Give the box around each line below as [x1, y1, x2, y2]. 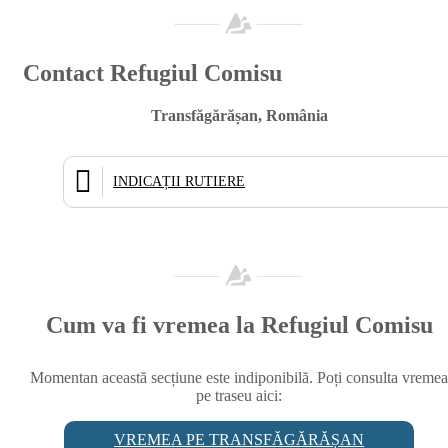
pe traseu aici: [196, 386, 282, 404]
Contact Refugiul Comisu [23, 59, 282, 86]
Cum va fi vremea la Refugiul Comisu [45, 311, 433, 338]
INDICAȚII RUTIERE [113, 173, 245, 189]
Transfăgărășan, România [150, 106, 328, 124]
